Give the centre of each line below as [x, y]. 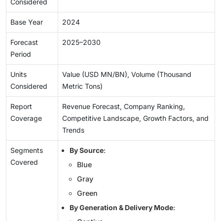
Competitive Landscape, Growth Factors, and [135, 118]
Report [21, 107]
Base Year [27, 22]
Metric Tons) [82, 86]
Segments [27, 150]
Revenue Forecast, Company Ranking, [124, 107]
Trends [73, 130]
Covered [24, 162]
